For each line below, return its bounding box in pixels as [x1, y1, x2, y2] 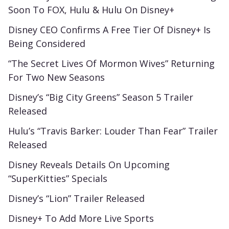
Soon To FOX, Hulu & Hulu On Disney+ [8, 4, 174, 16]
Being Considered [8, 37, 85, 50]
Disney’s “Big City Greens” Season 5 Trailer [8, 91, 193, 104]
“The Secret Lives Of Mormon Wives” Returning [8, 57, 215, 70]
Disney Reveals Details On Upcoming [8, 158, 170, 171]
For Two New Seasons [8, 71, 105, 84]
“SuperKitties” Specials [8, 172, 107, 185]
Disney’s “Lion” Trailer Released [8, 192, 145, 205]
